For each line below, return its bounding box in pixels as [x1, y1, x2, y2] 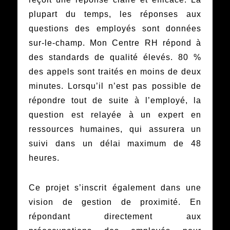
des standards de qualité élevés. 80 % [28, 53, 202, 62]
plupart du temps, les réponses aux [28, 10, 202, 19]
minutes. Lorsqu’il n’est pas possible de [28, 82, 202, 91]
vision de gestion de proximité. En [28, 198, 202, 207]
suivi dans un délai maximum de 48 [28, 139, 202, 148]
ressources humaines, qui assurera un [28, 125, 202, 134]
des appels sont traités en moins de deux [28, 67, 202, 76]
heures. [28, 154, 62, 163]
